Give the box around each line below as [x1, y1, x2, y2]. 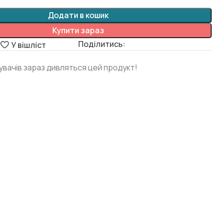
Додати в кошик [47, 10, 109, 21]
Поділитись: [78, 39, 125, 49]
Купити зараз [52, 25, 104, 36]
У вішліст [11, 39, 46, 50]
